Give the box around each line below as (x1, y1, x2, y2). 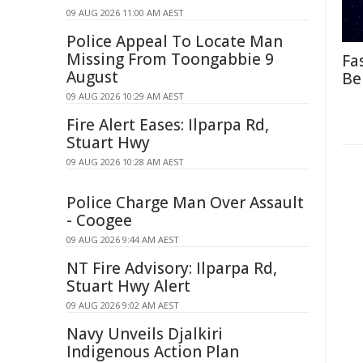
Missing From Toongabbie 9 (66, 49, 274, 70)
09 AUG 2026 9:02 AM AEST (66, 299, 179, 311)
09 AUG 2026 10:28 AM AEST (66, 156, 184, 168)
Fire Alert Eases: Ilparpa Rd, (66, 114, 269, 135)
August (66, 66, 118, 88)
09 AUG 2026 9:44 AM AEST (66, 233, 179, 246)
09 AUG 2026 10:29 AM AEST (66, 90, 184, 102)
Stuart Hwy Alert (66, 275, 190, 297)
